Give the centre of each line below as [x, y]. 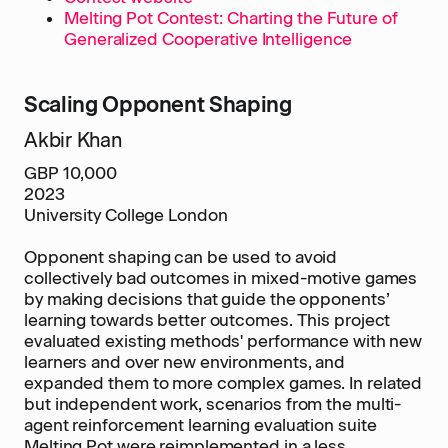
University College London [126, 215]
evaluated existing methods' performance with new [223, 341]
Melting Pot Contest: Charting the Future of [231, 18]
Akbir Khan [73, 140]
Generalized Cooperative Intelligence [208, 39]
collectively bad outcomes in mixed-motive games [221, 278]
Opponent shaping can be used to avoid [181, 257]
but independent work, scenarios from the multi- [213, 404]
